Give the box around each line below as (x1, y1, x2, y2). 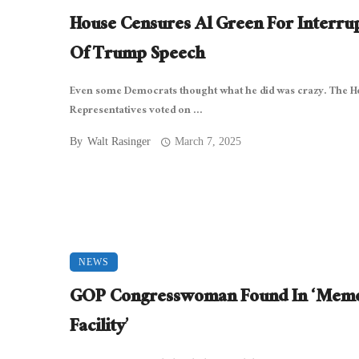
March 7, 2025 (175, 135, 242, 148)
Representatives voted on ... (70, 101, 203, 123)
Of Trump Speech (70, 38, 205, 74)
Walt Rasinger (87, 135, 151, 148)
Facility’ (70, 311, 129, 346)
